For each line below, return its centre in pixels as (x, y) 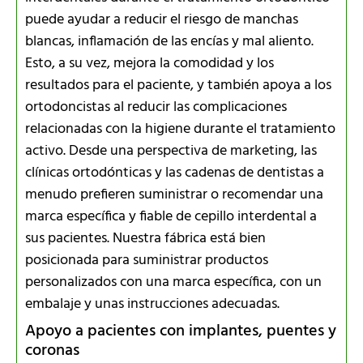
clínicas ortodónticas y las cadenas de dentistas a (175, 173)
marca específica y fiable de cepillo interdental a (171, 216)
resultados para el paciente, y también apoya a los (178, 85)
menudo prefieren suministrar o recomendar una (174, 194)
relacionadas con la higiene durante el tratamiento (180, 129)
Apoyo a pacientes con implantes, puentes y (181, 331)
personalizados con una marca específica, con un (173, 282)
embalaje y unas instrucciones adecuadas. (152, 304)
